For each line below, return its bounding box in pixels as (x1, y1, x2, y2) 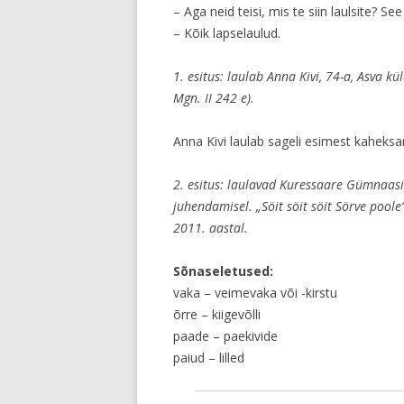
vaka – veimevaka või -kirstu (173, 284, 337, 301)
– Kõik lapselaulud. (173, 24, 280, 41)
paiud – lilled (173, 349, 244, 366)
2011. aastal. (173, 219, 248, 236)
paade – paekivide (173, 327, 278, 344)
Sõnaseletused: (173, 262, 273, 280)
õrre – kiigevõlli (173, 306, 261, 323)
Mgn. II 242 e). (173, 89, 254, 106)
